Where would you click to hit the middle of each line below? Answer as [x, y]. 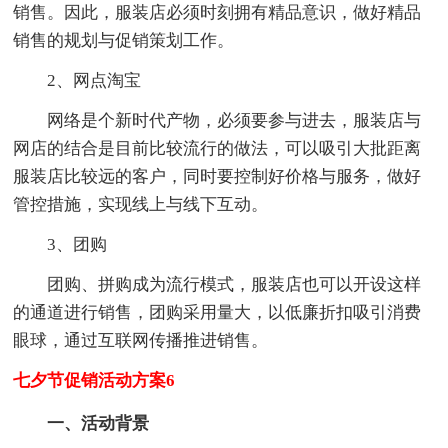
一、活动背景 [98, 424]
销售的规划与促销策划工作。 [124, 41]
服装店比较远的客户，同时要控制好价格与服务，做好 [217, 177]
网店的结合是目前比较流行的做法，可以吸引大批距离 [217, 149]
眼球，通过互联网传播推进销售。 [141, 341]
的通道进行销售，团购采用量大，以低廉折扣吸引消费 [217, 313]
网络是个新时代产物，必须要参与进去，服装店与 [234, 121]
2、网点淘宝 [94, 81]
